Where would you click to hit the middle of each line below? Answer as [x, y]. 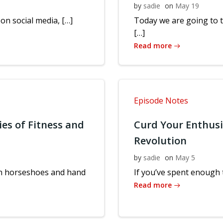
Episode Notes [161, 101]
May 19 [187, 6]
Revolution [160, 141]
